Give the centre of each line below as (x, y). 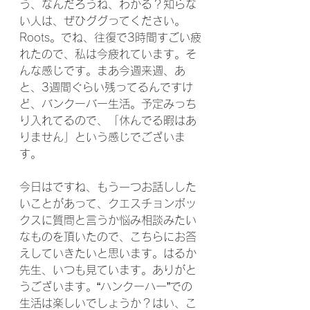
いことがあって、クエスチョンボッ (108, 203)
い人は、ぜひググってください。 (102, 21)
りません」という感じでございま (102, 137)
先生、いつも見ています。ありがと (108, 270)
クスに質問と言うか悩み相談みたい (108, 220)
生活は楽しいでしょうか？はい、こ (108, 303)
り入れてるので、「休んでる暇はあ (108, 120)
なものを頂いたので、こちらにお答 (108, 237)
